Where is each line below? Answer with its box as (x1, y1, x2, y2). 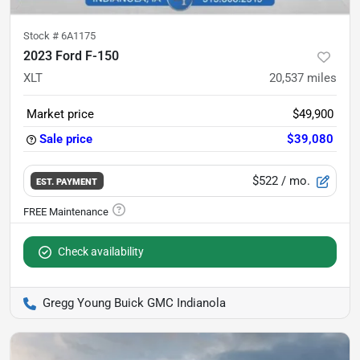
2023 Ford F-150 (23, 48, 119, 63)
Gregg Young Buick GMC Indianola (43, 296, 226, 310)
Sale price (39, 132, 92, 146)
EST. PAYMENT (36, 175, 98, 187)
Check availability (58, 245, 144, 258)
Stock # (23, 30, 61, 42)
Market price (27, 107, 94, 121)
